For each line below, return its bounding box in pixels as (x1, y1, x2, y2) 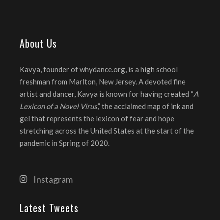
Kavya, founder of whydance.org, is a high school (20, 65, 178, 74)
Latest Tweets (20, 200, 79, 215)
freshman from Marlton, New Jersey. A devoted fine (20, 77, 186, 86)
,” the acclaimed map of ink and (97, 102, 193, 111)
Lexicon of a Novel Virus (20, 102, 97, 111)
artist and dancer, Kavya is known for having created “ (20, 89, 193, 99)
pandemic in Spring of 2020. (20, 138, 110, 148)
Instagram (33, 173, 73, 185)
